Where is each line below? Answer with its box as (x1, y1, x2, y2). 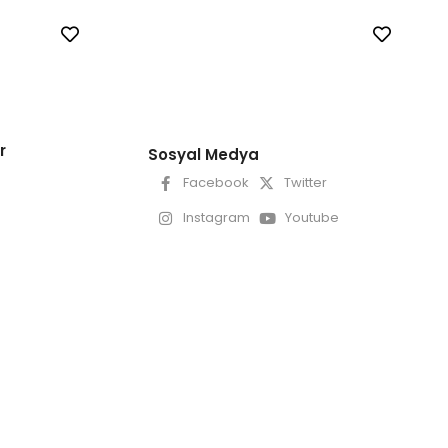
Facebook (183, 173, 249, 193)
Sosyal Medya (148, 143, 259, 165)
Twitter (284, 173, 327, 193)
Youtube (285, 208, 339, 228)
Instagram (183, 208, 250, 228)
